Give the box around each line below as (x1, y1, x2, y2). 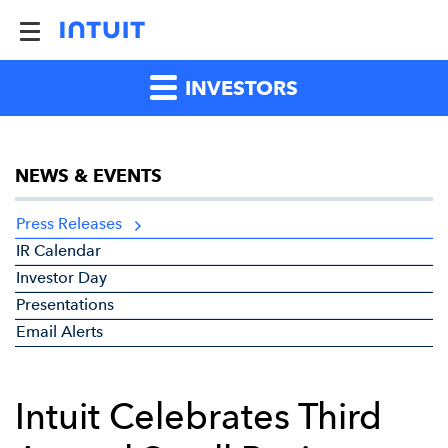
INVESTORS (180, 76, 298, 100)
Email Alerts (16, 322, 103, 341)
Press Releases (16, 214, 122, 233)
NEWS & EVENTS (15, 165, 162, 187)
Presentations (16, 295, 114, 314)
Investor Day (16, 268, 107, 287)
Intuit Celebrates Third (15, 395, 382, 438)
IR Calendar (16, 241, 101, 260)
